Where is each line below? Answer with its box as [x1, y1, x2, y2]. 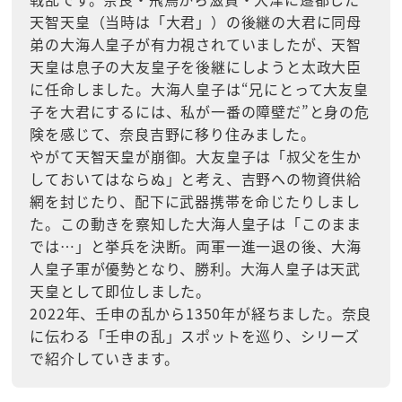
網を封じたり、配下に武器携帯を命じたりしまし [30, 190, 362, 212]
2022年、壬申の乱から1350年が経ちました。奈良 [30, 302, 372, 324]
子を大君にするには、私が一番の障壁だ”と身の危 [30, 100, 370, 122]
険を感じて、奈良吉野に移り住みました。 [30, 123, 316, 144]
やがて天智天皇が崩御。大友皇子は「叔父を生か [30, 145, 363, 167]
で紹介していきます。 [30, 347, 179, 369]
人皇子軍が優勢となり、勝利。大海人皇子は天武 [30, 258, 362, 279]
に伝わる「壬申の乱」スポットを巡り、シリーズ [30, 325, 361, 346]
